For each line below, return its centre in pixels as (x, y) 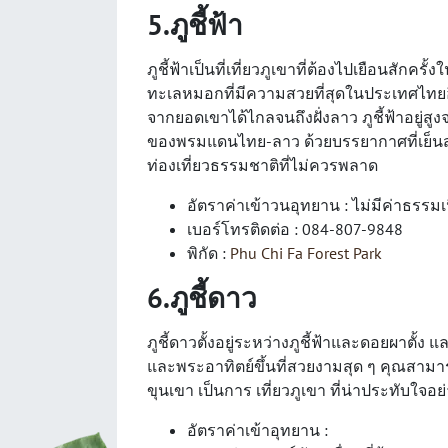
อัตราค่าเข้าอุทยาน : (257, 429)
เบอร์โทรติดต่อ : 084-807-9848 (295, 228)
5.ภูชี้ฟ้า (195, 24)
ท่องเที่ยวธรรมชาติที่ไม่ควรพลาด (262, 164)
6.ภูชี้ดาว (202, 297)
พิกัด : (208, 252)
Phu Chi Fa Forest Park (306, 252)
